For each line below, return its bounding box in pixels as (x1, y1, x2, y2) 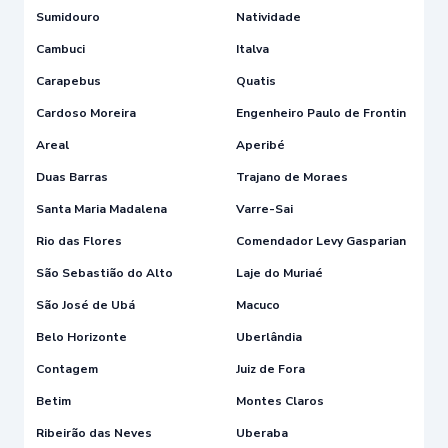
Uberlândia (236, 328, 302, 345)
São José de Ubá (36, 296, 135, 313)
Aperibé (236, 136, 285, 153)
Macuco (236, 296, 280, 313)
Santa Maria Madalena (36, 200, 167, 217)
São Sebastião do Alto (36, 264, 173, 281)
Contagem (36, 360, 98, 377)
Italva (236, 40, 269, 57)
